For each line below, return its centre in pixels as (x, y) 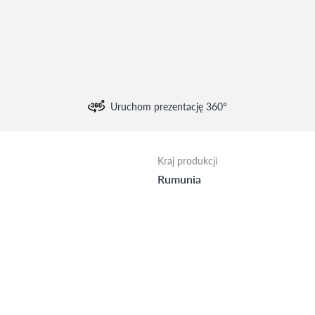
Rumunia (179, 179)
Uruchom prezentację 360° (169, 107)
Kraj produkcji (187, 161)
